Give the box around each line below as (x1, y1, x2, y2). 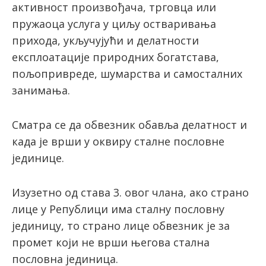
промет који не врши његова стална (12, 235, 210, 250)
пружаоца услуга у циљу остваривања (12, 17, 216, 31)
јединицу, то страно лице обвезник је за (12, 218, 230, 233)
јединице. (12, 151, 64, 166)
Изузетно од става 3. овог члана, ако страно (12, 185, 249, 200)
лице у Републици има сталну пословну (12, 202, 224, 217)
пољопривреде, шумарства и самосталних (12, 66, 242, 81)
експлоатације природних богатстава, (12, 50, 219, 65)
